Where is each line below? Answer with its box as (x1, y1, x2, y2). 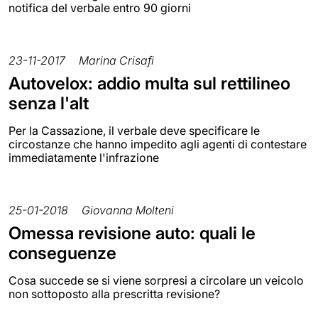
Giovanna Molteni (82, 202, 174, 217)
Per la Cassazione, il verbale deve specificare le (9, 123, 260, 138)
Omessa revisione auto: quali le (9, 222, 256, 243)
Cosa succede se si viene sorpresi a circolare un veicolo (9, 273, 304, 287)
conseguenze (9, 242, 116, 263)
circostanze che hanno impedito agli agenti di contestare (9, 136, 307, 151)
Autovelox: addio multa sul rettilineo (9, 72, 290, 94)
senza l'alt (9, 92, 89, 114)
